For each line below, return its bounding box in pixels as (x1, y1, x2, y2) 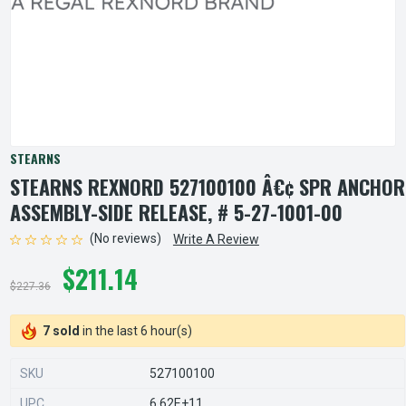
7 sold (42, 323, 80, 338)
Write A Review (172, 232, 259, 246)
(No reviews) (89, 231, 161, 246)
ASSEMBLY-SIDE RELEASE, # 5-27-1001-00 (10, 198, 343, 227)
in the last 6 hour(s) (79, 323, 192, 338)
